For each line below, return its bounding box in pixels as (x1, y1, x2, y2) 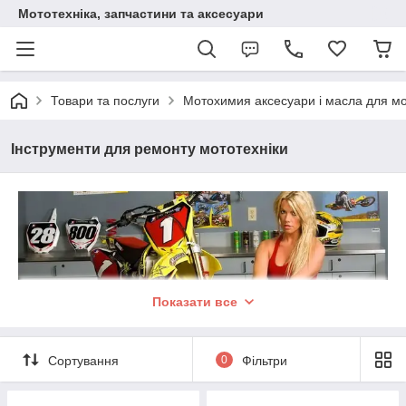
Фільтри (241, 353, 287, 368)
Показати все (152, 295, 237, 309)
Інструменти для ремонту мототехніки (11, 141, 288, 157)
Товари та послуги (51, 93, 159, 108)
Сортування (48, 353, 119, 368)
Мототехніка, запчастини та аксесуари (18, 6, 264, 21)
